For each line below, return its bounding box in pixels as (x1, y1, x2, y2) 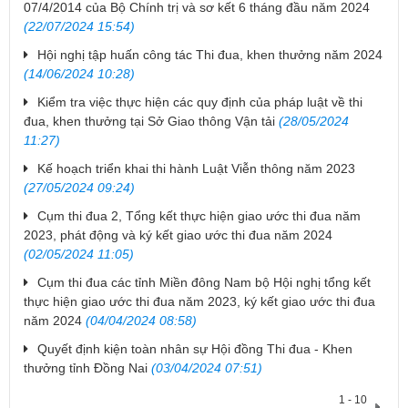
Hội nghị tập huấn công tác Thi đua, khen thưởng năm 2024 (37, 47, 382, 63)
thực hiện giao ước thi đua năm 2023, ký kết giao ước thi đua (24, 294, 375, 310)
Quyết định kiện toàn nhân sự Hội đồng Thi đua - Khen (37, 342, 352, 357)
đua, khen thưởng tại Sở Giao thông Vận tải (24, 114, 275, 129)
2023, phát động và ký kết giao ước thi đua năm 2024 (24, 228, 332, 243)
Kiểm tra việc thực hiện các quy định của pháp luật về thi (37, 95, 362, 110)
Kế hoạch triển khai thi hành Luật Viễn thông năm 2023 (37, 161, 355, 177)
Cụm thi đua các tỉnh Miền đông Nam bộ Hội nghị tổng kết (37, 275, 371, 291)
